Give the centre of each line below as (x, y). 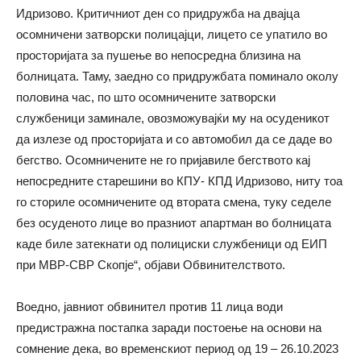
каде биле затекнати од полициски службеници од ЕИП (172, 244)
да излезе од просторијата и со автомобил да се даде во (174, 139)
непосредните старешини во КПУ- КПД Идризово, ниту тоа (179, 181)
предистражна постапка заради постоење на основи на (169, 328)
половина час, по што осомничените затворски (146, 97)
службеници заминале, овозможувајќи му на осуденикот (173, 118)
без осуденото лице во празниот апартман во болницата (174, 223)
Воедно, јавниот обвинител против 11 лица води (149, 307)
